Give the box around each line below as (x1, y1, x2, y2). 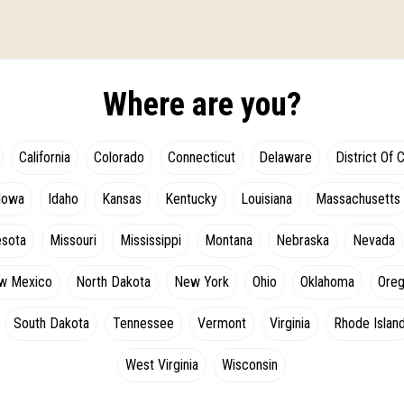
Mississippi (119, 232, 181, 249)
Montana (204, 232, 252, 249)
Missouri (49, 232, 96, 249)
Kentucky (164, 190, 217, 207)
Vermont (197, 315, 247, 332)
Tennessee (113, 315, 175, 332)
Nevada (352, 232, 395, 249)
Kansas (101, 190, 142, 207)
